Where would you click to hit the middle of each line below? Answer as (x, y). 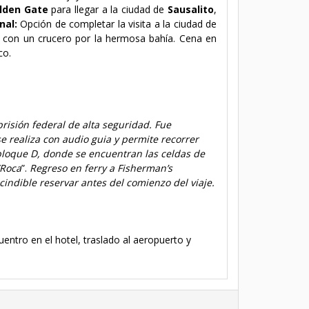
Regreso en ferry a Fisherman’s (101, 168)
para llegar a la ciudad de (108, 9)
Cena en (198, 38)
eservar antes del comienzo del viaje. (129, 182)
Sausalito (191, 9)
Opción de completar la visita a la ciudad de (118, 23)
